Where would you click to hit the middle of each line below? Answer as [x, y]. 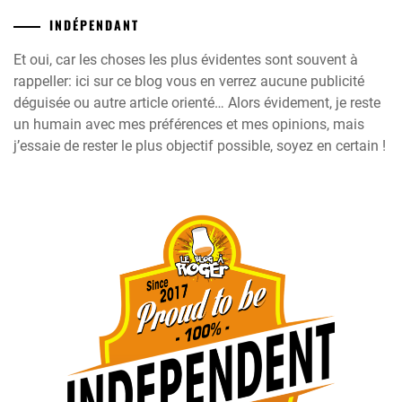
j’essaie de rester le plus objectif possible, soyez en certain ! [200, 145]
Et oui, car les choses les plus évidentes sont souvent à [186, 59]
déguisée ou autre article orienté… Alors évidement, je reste [197, 102]
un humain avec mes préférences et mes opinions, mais [189, 124]
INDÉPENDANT [94, 24]
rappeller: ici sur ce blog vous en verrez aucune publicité [189, 81]
